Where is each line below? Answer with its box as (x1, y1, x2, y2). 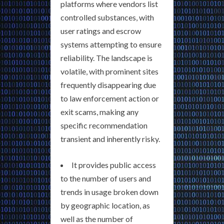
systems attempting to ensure (60, 39, 161, 49)
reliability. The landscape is (60, 53, 152, 63)
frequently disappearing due (60, 80, 156, 90)
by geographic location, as (60, 200, 150, 210)
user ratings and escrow (60, 26, 141, 36)
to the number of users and (60, 173, 151, 183)
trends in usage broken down (60, 187, 158, 197)
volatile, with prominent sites (60, 66, 158, 76)
